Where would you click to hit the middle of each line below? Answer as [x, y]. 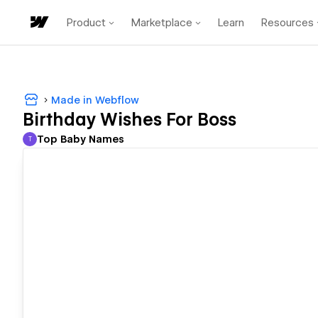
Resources [287, 22]
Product [86, 22]
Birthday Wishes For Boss [130, 120]
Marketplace [162, 22]
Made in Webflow [95, 100]
